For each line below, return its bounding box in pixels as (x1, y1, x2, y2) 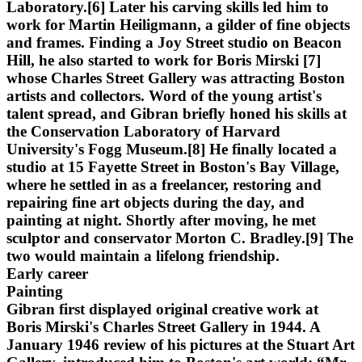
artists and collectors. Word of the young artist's (6, 86, 322, 104)
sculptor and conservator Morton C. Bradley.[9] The (6, 229, 353, 246)
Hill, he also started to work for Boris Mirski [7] (6, 51, 321, 69)
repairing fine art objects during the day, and (6, 193, 305, 211)
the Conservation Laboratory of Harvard (6, 122, 280, 140)
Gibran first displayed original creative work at (6, 300, 318, 318)
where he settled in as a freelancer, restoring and (6, 175, 322, 193)
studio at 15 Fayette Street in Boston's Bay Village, (6, 158, 339, 175)
